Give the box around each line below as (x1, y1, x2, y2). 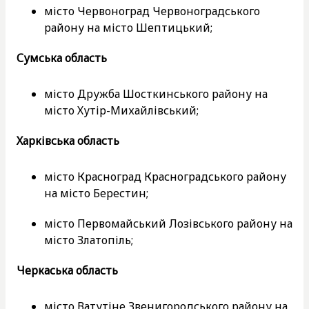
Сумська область (17, 50, 107, 66)
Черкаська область (17, 262, 118, 278)
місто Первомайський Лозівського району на (44, 215, 292, 231)
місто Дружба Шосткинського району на (44, 86, 268, 101)
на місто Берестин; (44, 185, 148, 201)
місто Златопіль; (44, 232, 133, 248)
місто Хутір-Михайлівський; (44, 102, 201, 118)
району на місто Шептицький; (44, 19, 215, 35)
